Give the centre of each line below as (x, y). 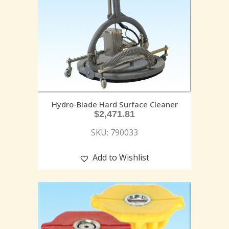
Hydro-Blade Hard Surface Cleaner (114, 105)
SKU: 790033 (114, 133)
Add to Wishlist (121, 158)
